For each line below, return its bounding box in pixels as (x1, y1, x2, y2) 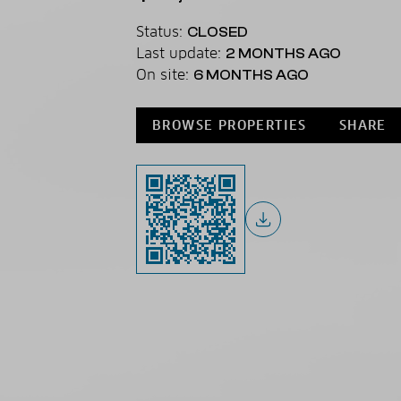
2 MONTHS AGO (226, 46, 341, 62)
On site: (136, 65, 193, 84)
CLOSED (187, 24, 248, 40)
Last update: (136, 44, 226, 63)
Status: (136, 22, 187, 41)
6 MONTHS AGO (193, 67, 309, 83)
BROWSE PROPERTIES (152, 117, 307, 133)
